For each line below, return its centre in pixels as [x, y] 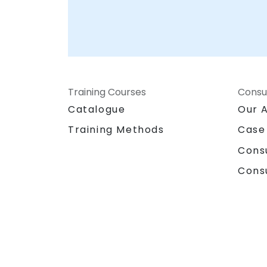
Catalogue [97, 110]
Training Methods [116, 130]
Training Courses [107, 92]
